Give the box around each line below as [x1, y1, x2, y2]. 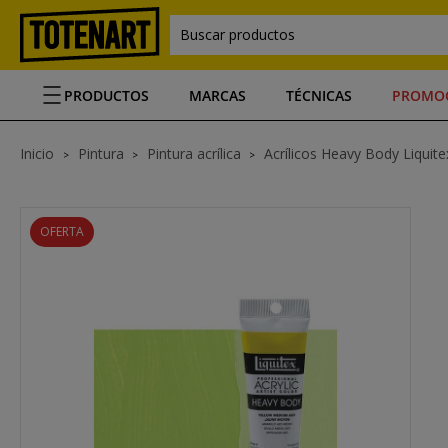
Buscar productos [180, 25, 295, 44]
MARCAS [189, 85, 246, 105]
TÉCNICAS [286, 85, 352, 105]
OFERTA [40, 223, 84, 240]
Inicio [20, 144, 58, 163]
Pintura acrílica [147, 144, 241, 163]
